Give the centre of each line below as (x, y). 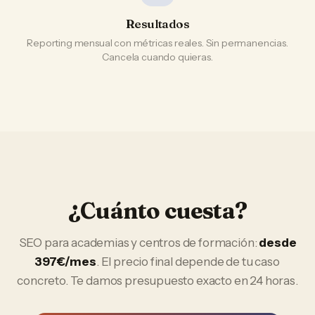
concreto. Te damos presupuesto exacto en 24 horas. (157, 281)
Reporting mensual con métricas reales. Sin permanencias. (157, 43)
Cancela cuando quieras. (157, 57)
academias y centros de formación (163, 243)
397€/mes (66, 262)
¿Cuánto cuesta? (157, 211)
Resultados (157, 24)
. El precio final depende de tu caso (188, 262)
